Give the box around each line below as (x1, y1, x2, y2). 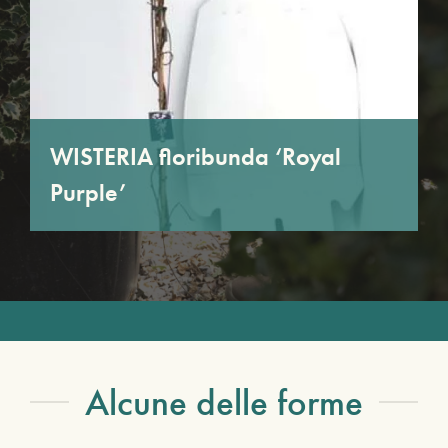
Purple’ (50, 176, 126, 208)
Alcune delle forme (85, 378, 363, 426)
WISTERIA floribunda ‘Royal (50, 140, 341, 172)
